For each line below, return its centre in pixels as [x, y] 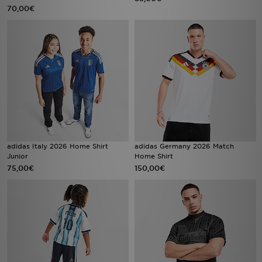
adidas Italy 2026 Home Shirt [58, 146]
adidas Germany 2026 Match [184, 146]
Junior [18, 156]
